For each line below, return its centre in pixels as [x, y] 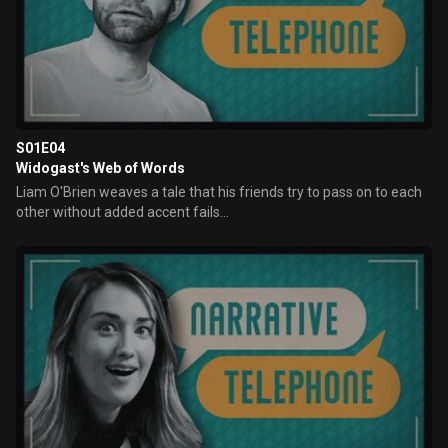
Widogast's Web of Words [100, 168]
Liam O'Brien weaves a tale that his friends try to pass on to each [219, 192]
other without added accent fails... [122, 212]
